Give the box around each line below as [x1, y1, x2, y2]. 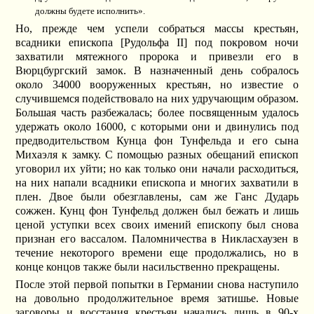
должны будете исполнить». [34, 5, 145, 16]
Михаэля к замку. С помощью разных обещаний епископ [15, 149, 299, 161]
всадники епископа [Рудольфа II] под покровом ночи [15, 36, 299, 49]
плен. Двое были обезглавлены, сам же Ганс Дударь [15, 191, 299, 203]
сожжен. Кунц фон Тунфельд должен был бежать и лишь [15, 205, 299, 217]
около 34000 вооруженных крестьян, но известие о [15, 78, 299, 91]
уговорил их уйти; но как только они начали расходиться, [15, 163, 299, 175]
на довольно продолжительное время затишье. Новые [15, 292, 299, 305]
